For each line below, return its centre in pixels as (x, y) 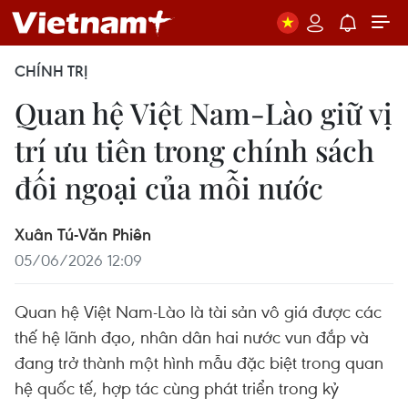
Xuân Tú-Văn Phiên (83, 234)
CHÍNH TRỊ (51, 71)
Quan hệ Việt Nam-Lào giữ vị (204, 112)
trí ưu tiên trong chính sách (194, 150)
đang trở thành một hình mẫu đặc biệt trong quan (199, 362)
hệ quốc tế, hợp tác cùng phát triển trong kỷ (177, 388)
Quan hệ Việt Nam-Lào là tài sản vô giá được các (198, 311)
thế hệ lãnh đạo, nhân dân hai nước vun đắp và (192, 337)
